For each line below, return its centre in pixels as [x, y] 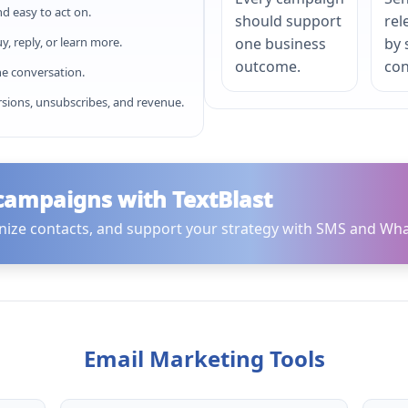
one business [280, 44]
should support [288, 21]
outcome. [268, 66]
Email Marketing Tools [204, 358]
